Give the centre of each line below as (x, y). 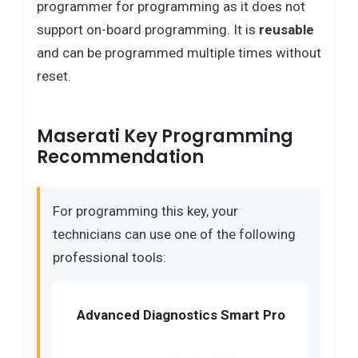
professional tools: (109, 257)
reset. (54, 76)
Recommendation (120, 157)
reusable (286, 29)
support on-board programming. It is (148, 29)
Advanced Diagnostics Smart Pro (181, 315)
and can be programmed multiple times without (179, 52)
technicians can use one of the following (174, 234)
